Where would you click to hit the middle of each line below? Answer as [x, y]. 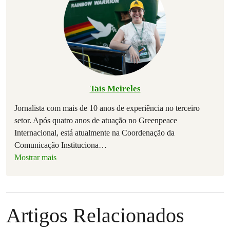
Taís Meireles [115, 88]
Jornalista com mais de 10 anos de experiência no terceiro [107, 108]
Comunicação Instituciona [56, 145]
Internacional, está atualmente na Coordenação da [94, 132]
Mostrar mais [35, 157]
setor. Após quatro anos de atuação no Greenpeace [96, 120]
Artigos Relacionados [95, 215]
